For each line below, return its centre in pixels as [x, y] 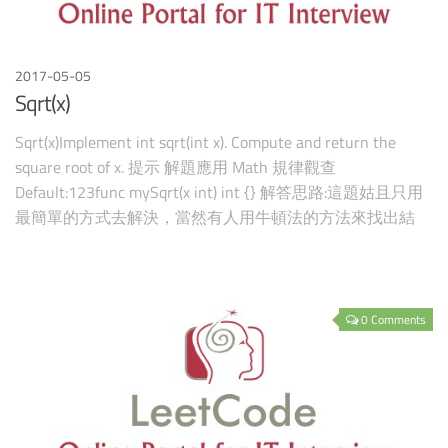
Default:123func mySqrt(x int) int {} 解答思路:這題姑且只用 [219, 192]
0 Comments [393, 319]
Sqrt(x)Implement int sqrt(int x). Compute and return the [205, 142]
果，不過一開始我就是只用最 [119, 242]
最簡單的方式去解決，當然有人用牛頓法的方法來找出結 [215, 217]
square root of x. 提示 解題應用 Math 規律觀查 [175, 167]
